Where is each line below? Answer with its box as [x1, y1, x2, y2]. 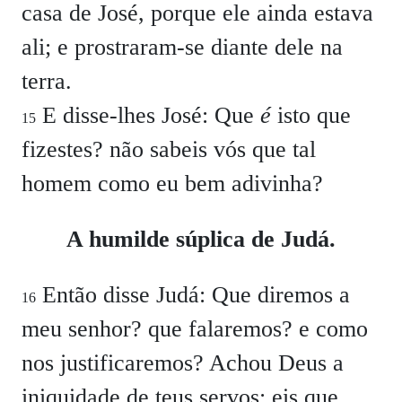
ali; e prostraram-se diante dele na [22, 34, 343, 60]
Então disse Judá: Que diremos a [36, 282, 350, 308]
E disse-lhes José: [36, 102, 214, 128]
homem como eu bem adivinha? [22, 170, 323, 197]
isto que [271, 102, 351, 128]
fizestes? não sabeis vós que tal [22, 136, 316, 162]
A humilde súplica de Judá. [66, 226, 336, 252]
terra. [22, 68, 72, 94]
